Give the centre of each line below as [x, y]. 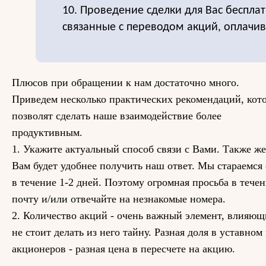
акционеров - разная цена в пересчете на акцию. [123, 249]
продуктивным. [47, 132]
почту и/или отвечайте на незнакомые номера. [119, 199]
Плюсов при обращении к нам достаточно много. [126, 83]
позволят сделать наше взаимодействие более [117, 116]
